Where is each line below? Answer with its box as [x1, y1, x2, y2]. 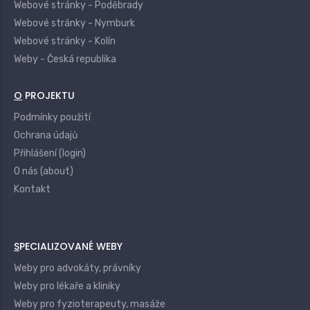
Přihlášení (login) [14, 147, 86, 159]
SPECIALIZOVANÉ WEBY [19, 239, 122, 253]
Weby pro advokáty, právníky [14, 262, 141, 274]
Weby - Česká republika [14, 53, 116, 65]
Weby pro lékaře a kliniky [14, 280, 120, 292]
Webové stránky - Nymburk [14, 17, 135, 29]
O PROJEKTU [22, 89, 75, 102]
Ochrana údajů [14, 129, 77, 141]
